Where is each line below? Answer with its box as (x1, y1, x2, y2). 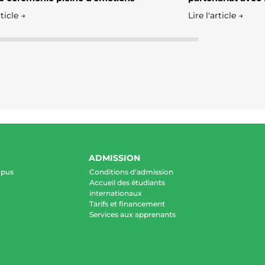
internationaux (89, 189, 142, 198)
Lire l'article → (188, 10, 243, 21)
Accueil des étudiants (89, 178, 165, 188)
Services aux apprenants (89, 210, 176, 219)
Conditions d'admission (89, 167, 173, 177)
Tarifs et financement (89, 199, 165, 209)
